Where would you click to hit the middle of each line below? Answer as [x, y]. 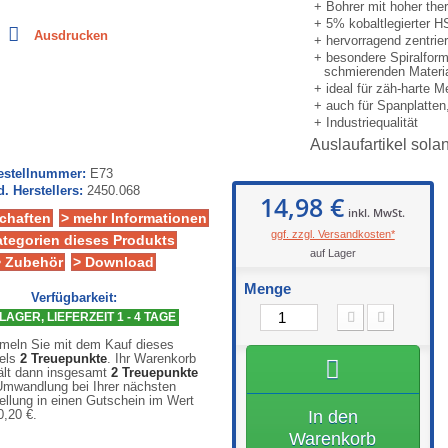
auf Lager [332, 253]
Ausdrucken [71, 35]
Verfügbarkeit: [73, 297]
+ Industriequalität [365, 122]
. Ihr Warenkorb [151, 358]
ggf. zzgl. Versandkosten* [332, 234]
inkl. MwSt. [375, 212]
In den [332, 417]
